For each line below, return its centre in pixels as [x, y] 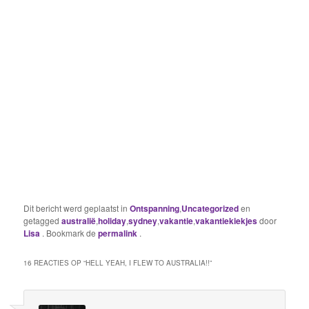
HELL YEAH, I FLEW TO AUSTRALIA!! [148, 262]
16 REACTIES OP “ [55, 262]
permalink [119, 233]
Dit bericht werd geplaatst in [77, 208]
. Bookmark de [70, 232]
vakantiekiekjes [227, 220]
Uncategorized [210, 208]
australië [79, 220]
